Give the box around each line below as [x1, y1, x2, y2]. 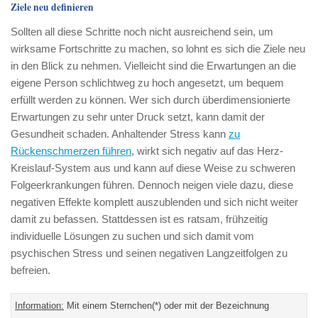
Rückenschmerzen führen [11, 145, 131, 158]
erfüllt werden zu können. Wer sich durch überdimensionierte [11, 94, 290, 106]
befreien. [11, 264, 50, 277]
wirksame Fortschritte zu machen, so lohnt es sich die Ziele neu [11, 43, 305, 55]
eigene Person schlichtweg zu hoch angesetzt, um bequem [11, 77, 284, 89]
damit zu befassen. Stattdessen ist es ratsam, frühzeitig [11, 213, 268, 226]
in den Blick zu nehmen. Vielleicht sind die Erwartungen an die [11, 60, 296, 72]
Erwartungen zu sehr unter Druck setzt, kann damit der [11, 111, 265, 124]
